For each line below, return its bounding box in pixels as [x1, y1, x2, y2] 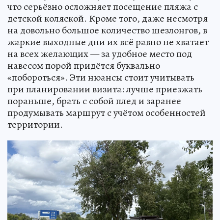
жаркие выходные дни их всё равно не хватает [7, 35, 209, 49]
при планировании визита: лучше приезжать [7, 82, 202, 96]
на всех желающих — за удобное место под [7, 47, 192, 60]
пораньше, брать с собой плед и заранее [7, 94, 181, 108]
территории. [7, 117, 63, 131]
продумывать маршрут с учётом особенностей [7, 106, 206, 119]
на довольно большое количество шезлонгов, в [7, 23, 207, 37]
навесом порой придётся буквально [7, 58, 160, 72]
